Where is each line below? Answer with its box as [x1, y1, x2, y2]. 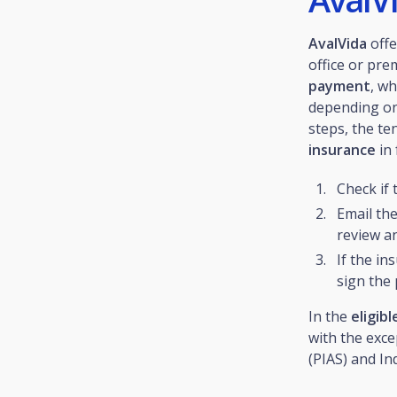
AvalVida [308, 34, 367, 53]
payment [308, 76, 370, 96]
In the [308, 307, 351, 326]
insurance [308, 140, 376, 160]
